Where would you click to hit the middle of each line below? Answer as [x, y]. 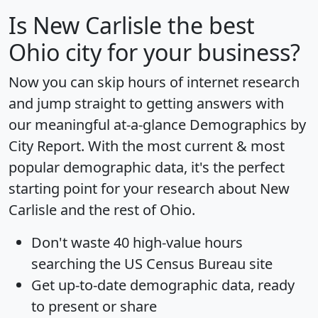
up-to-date [92, 285]
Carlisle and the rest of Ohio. [102, 210]
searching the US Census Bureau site [152, 264]
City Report [45, 146]
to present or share [94, 307]
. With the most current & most [183, 146]
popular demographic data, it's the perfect [147, 168]
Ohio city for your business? [154, 53]
